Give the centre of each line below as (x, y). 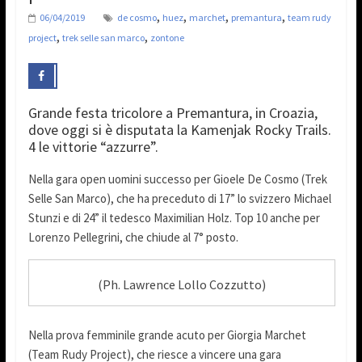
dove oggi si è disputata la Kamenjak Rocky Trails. (179, 130)
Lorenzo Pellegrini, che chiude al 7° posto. (133, 238)
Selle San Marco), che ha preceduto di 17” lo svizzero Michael (179, 199)
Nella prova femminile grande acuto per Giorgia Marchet (167, 335)
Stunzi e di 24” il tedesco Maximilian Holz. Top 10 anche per (174, 218)
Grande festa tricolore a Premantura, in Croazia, (173, 113)
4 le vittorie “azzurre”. (93, 147)
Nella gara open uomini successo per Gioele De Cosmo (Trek (177, 179)
